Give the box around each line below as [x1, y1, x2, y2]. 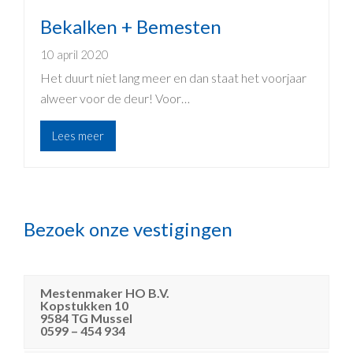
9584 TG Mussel [40, 310, 132, 325]
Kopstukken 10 [40, 297, 128, 313]
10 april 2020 [40, 46, 109, 61]
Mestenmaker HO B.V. [40, 284, 169, 300]
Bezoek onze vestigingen [24, 217, 232, 240]
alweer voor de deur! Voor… [40, 90, 190, 106]
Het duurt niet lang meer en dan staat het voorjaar [40, 69, 307, 85]
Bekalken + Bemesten [40, 14, 221, 38]
